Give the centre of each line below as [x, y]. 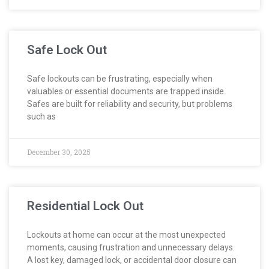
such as [41, 116]
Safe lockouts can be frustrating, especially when [120, 78]
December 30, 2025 [59, 152]
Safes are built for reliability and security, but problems [130, 104]
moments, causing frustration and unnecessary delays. [131, 247]
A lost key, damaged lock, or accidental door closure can [132, 260]
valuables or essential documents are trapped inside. [126, 91]
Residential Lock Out [85, 206]
